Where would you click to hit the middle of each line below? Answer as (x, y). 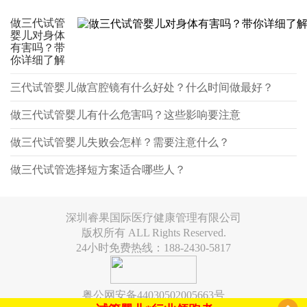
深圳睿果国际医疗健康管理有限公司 (153, 218)
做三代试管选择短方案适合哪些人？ (98, 170)
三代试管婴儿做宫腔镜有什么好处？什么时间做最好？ (142, 87)
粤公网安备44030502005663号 (153, 295)
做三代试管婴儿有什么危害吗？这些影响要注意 (125, 115)
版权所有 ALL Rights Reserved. (153, 233)
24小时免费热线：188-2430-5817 (153, 248)
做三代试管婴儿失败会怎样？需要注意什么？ (120, 142)
